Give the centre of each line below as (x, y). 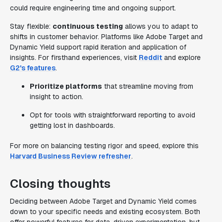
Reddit (150, 57)
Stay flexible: (31, 26)
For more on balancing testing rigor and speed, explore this (104, 146)
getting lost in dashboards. (72, 125)
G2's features (33, 68)
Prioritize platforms (66, 86)
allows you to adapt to (161, 26)
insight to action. (56, 97)
